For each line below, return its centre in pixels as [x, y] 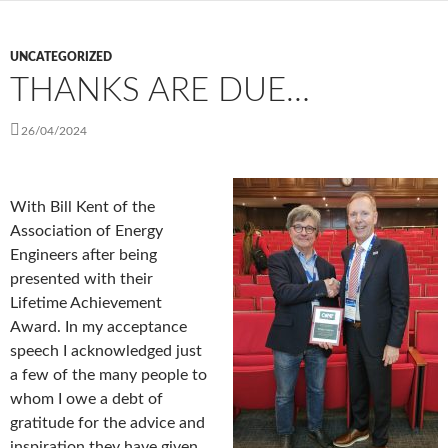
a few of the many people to [108, 375]
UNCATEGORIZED [61, 57]
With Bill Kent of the [82, 207]
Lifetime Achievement [86, 303]
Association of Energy [86, 231]
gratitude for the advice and [107, 423]
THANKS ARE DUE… [160, 91]
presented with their [81, 279]
